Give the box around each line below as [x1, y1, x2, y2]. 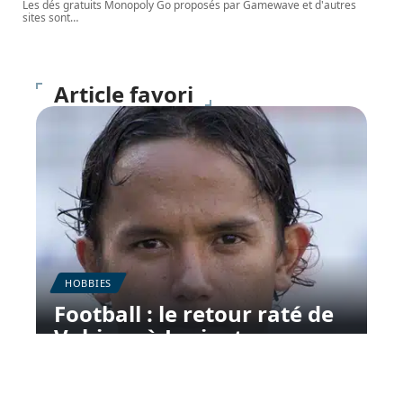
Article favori [54, 79, 193, 110]
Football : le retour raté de [54, 299, 334, 329]
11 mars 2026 [54, 359, 123, 375]
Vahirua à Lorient [54, 322, 243, 353]
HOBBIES [65, 276, 112, 291]
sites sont [22, 10, 70, 26]
